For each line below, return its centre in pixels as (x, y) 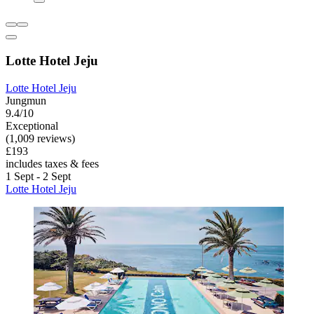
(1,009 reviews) (40, 138)
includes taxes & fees (52, 163)
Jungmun (26, 100)
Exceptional (32, 125)
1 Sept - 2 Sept (38, 176)
